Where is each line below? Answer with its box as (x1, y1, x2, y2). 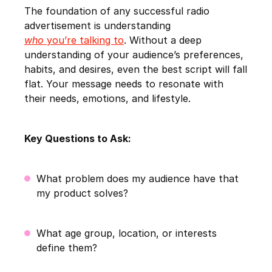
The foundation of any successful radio (24, 5, 209, 18)
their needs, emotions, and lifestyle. (24, 92, 191, 105)
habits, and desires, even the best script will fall (24, 63, 247, 76)
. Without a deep (124, 34, 202, 47)
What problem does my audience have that (36, 172, 239, 185)
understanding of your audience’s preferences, (24, 49, 243, 61)
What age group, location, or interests (36, 227, 217, 240)
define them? (36, 242, 97, 254)
